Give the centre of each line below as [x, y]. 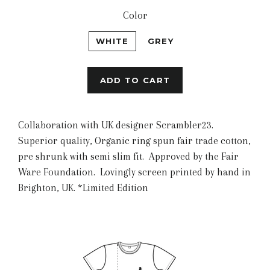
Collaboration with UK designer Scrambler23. [116, 125]
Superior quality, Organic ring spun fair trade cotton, [134, 141]
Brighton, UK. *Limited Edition [84, 188]
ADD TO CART [135, 80]
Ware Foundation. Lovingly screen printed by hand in [134, 172]
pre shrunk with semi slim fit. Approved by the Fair [128, 156]
